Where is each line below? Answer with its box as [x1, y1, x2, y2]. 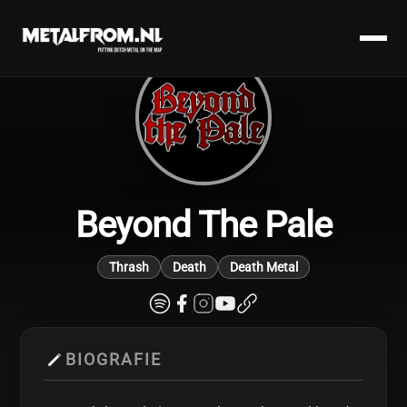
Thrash [109, 260, 149, 274]
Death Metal [230, 260, 298, 274]
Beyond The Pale [75, 203, 332, 246]
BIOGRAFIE [65, 351, 163, 369]
